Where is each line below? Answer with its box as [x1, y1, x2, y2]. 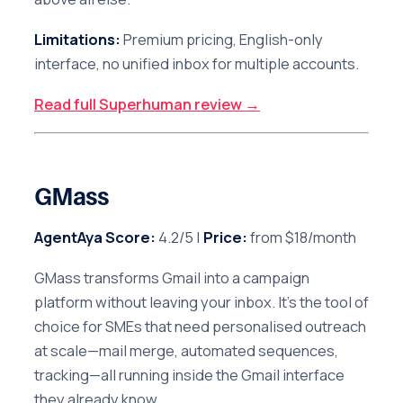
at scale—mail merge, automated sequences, [34, 340, 338, 362]
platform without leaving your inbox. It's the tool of [34, 291, 369, 313]
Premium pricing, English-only [121, 28, 323, 49]
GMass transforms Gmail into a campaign [34, 267, 309, 289]
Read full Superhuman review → [34, 93, 260, 114]
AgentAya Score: [34, 227, 156, 248]
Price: [203, 227, 247, 248]
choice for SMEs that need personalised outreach [34, 316, 366, 337]
